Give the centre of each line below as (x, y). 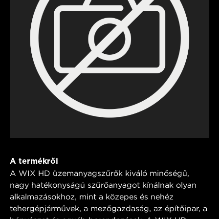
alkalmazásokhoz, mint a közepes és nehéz (92, 196)
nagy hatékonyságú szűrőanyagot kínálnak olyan (103, 185)
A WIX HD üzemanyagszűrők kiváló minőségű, (99, 173)
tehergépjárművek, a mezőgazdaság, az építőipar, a (109, 208)
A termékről (34, 161)
